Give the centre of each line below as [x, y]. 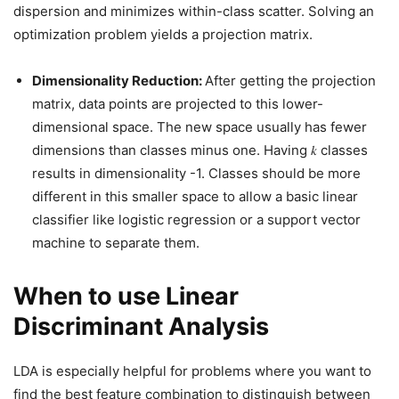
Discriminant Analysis [141, 326]
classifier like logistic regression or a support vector [196, 220]
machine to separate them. [116, 243]
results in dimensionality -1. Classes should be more [196, 173]
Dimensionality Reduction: [118, 81]
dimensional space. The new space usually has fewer [199, 127]
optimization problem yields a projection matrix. [163, 34]
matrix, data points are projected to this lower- [178, 104]
